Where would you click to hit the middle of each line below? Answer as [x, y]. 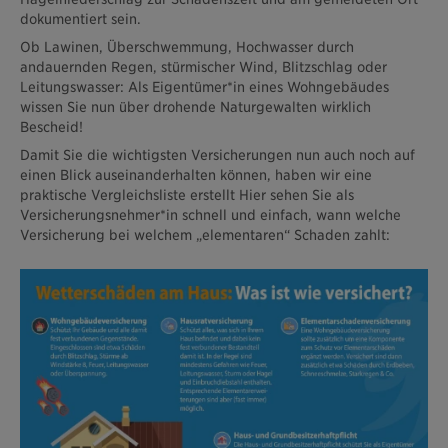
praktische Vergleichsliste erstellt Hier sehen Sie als [187, 194]
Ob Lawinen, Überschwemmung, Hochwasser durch [187, 46]
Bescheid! [53, 126]
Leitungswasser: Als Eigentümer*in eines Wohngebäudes [204, 86]
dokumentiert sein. [80, 18]
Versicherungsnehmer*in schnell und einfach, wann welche [210, 214]
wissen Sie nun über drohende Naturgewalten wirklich [195, 106]
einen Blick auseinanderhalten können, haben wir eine [196, 174]
